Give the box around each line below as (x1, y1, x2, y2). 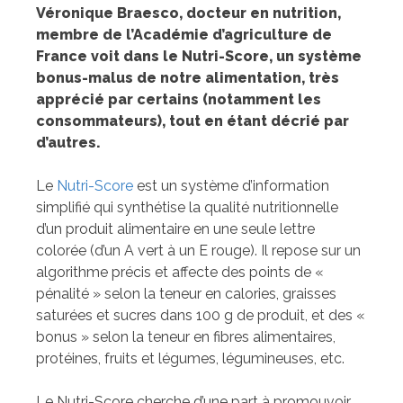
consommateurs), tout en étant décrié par (36, 112, 349, 130)
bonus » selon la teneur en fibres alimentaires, (36, 328, 336, 346)
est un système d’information (133, 177, 329, 195)
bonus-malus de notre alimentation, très (36, 69, 339, 87)
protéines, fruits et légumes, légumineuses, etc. (36, 350, 345, 368)
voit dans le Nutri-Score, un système (91, 48, 362, 66)
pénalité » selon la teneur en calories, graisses (36, 285, 336, 303)
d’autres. (36, 134, 101, 152)
